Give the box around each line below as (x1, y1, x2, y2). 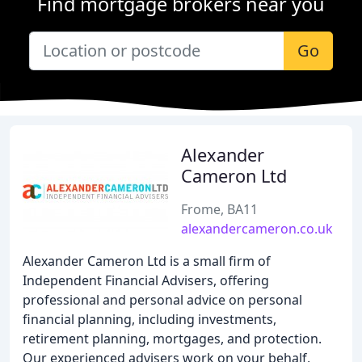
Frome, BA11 (181, 200, 258, 218)
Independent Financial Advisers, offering (23, 271, 269, 289)
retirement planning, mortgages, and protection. (23, 330, 322, 347)
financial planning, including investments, (23, 310, 276, 328)
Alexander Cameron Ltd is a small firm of (23, 252, 271, 270)
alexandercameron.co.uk (181, 220, 333, 238)
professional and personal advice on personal (23, 291, 302, 309)
